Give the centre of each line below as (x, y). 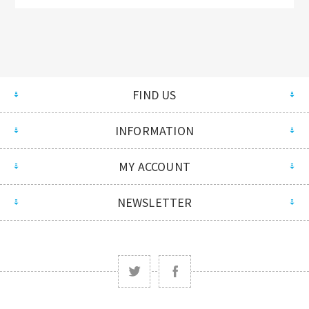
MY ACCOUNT (154, 167)
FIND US (154, 95)
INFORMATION (154, 131)
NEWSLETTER (154, 202)
